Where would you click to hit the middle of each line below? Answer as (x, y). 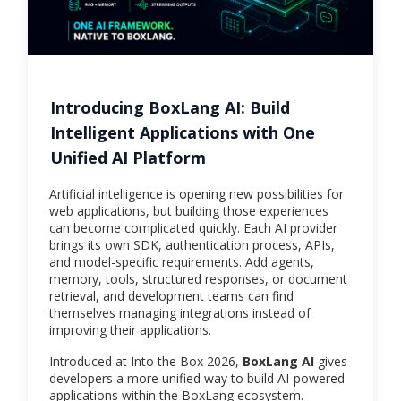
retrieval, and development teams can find (171, 296)
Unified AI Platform (128, 158)
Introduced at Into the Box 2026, (146, 362)
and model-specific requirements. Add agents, (182, 262)
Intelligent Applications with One (183, 133)
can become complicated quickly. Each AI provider (193, 228)
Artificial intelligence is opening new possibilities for (196, 194)
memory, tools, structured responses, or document (198, 279)
